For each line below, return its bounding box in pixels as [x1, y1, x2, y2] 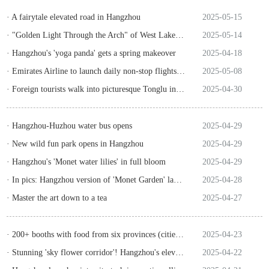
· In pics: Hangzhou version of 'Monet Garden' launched [174, 175, 183, 184]
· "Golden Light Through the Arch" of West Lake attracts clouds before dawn [175, 31, 184, 40]
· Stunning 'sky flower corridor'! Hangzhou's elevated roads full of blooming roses [175, 248, 184, 257]
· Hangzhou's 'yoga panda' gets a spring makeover [7, 49, 177, 58]
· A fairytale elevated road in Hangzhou [7, 13, 141, 22]
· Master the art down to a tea [7, 193, 107, 202]
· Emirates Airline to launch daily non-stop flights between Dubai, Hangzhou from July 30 [177, 67, 186, 76]
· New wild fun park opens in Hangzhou [7, 139, 144, 148]
